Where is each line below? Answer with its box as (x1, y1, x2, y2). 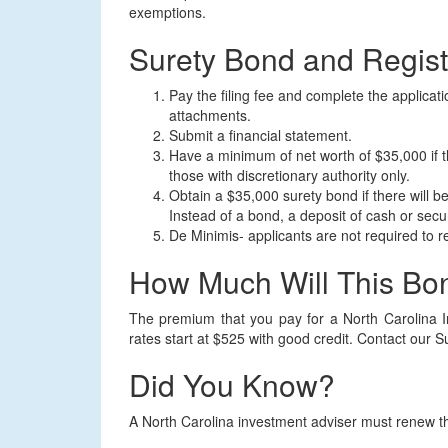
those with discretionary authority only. (168, 165, 410, 185)
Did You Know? (128, 363, 335, 406)
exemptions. (128, 2, 206, 22)
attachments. (168, 105, 251, 125)
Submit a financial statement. (168, 125, 352, 145)
